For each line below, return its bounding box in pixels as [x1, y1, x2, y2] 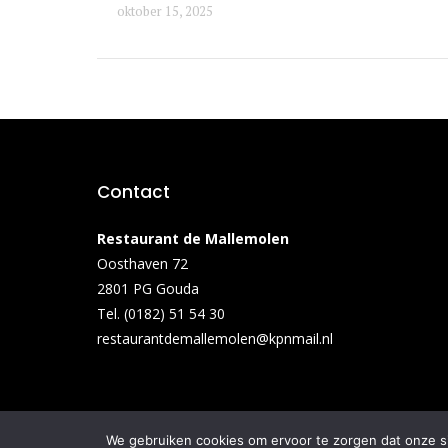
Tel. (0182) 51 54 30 [97, 303, 225, 323]
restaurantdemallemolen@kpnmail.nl [97, 328, 333, 348]
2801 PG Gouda [97, 278, 199, 298]
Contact [97, 179, 170, 204]
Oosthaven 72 [97, 253, 188, 273]
